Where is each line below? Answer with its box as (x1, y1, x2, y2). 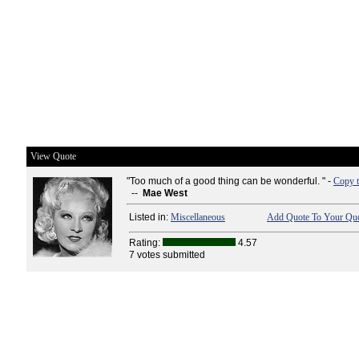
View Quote (30, 151, 76, 162)
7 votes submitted (129, 249, 205, 260)
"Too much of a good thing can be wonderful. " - (127, 175, 333, 187)
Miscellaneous (171, 212, 225, 223)
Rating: (129, 237, 163, 248)
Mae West (143, 188, 188, 199)
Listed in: (129, 212, 171, 223)
